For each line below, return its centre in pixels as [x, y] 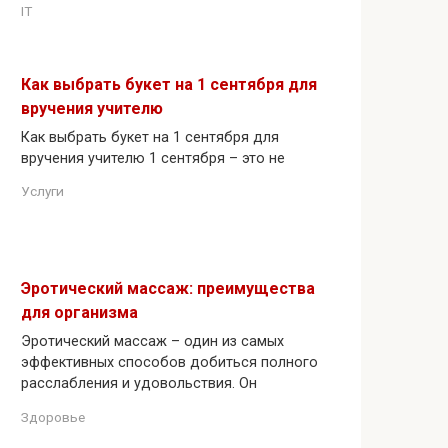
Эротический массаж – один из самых [152, 342]
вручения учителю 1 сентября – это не [153, 158]
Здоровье [53, 416]
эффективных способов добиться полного [169, 363]
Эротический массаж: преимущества [168, 289]
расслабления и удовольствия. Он [139, 384]
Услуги [42, 191]
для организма [79, 313]
